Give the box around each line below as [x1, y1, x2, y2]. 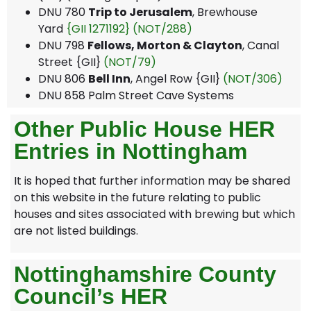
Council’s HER [14, 284, 167, 310]
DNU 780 [38, 3, 88, 20]
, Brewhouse [192, 3, 258, 20]
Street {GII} [38, 53, 103, 70]
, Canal [242, 37, 279, 53]
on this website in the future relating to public [14, 189, 261, 205]
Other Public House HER [14, 116, 275, 142]
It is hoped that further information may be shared [14, 172, 290, 189]
